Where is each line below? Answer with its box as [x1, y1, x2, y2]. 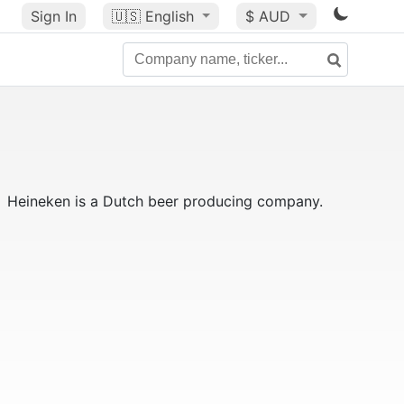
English [144, 7, 194, 25]
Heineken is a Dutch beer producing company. [6, 192, 323, 210]
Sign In [30, 7, 77, 25]
